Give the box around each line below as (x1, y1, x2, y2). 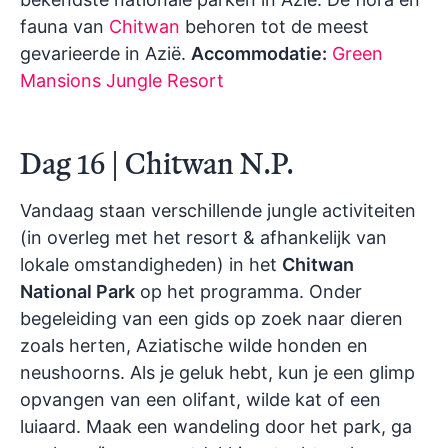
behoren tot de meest (180, 15, 369, 37)
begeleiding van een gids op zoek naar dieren (20, 307, 403, 329)
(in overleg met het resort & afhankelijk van (20, 226, 387, 248)
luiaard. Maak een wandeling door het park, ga (20, 415, 412, 437)
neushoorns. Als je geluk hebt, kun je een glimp (20, 361, 415, 383)
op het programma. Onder (135, 280, 362, 302)
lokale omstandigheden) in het (20, 253, 282, 275)
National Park (20, 280, 135, 302)
